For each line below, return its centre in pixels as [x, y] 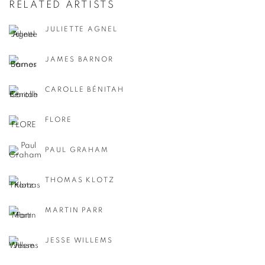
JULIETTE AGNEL [81, 29]
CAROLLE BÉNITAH [85, 90]
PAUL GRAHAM [77, 150]
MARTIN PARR [75, 210]
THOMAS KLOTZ [80, 180]
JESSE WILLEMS [79, 240]
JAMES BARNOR [80, 59]
